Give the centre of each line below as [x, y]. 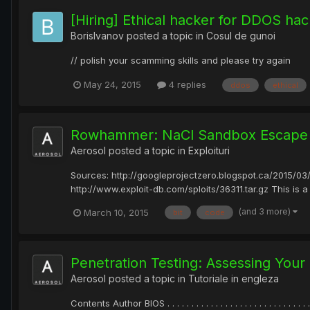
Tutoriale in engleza [234, 278]
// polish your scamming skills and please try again [181, 61]
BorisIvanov [97, 36]
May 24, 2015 [112, 85]
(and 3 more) [266, 212]
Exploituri [209, 150]
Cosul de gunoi [241, 36]
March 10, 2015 [116, 212]
